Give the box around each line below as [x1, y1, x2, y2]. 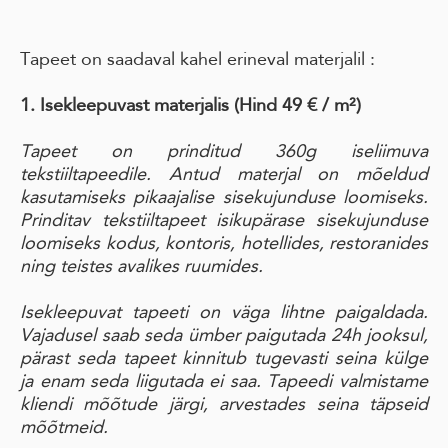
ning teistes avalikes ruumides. [20, 255, 263, 277]
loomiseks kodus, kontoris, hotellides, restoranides [20, 232, 428, 254]
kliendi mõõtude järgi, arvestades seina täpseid [20, 393, 428, 415]
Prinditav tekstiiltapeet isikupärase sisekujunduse [20, 209, 428, 231]
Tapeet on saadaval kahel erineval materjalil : [20, 48, 375, 70]
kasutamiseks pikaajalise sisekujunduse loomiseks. [20, 186, 428, 208]
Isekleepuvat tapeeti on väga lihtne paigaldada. [20, 301, 428, 323]
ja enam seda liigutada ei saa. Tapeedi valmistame [20, 370, 428, 392]
